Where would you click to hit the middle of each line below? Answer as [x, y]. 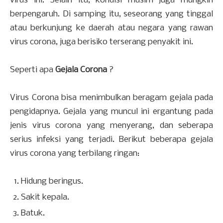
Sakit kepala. [45, 198]
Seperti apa [33, 70]
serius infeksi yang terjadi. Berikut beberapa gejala [111, 140]
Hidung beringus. [52, 182]
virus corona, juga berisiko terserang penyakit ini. [103, 42]
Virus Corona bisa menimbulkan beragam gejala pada [111, 98]
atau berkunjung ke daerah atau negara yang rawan [111, 28]
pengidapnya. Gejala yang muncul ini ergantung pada [111, 112]
